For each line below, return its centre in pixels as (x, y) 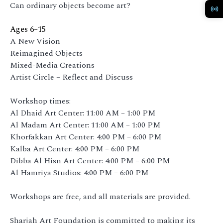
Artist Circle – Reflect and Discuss (71, 77)
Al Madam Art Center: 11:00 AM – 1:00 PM (86, 125)
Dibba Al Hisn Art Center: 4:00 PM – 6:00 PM (91, 161)
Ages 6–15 (30, 30)
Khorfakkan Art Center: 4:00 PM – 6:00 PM (86, 137)
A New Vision (35, 42)
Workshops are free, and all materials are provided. (100, 197)
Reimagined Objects (46, 54)
